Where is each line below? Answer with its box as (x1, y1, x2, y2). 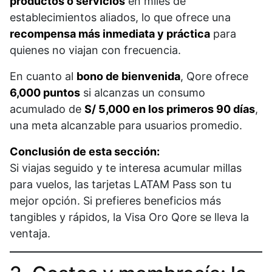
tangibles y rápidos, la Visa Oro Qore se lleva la (10, 211, 249, 224)
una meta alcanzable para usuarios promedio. (10, 119, 242, 132)
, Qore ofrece (180, 70, 248, 83)
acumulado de (10, 103, 84, 116)
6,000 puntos (10, 86, 80, 100)
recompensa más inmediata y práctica (10, 27, 210, 41)
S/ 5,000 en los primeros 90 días (84, 103, 255, 116)
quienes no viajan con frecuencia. (10, 44, 181, 57)
